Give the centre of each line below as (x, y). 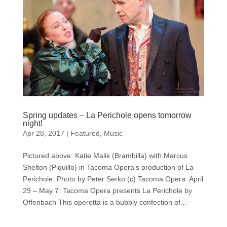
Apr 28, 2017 (43, 134)
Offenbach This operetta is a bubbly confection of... (104, 202)
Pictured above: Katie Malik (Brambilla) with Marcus (105, 156)
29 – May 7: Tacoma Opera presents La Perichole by (107, 191)
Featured (85, 134)
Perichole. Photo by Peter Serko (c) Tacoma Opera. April (113, 179)
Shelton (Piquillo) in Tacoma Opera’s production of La (108, 167)
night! (32, 124)
